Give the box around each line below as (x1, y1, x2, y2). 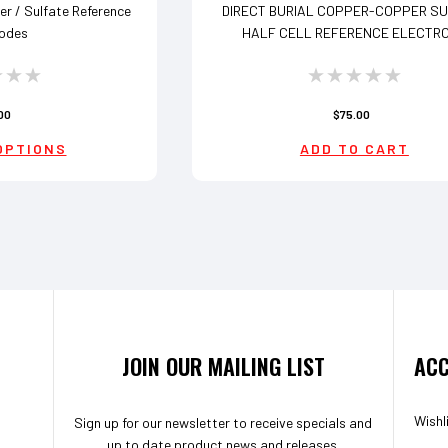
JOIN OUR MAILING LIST (121, 350, 325, 383)
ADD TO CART (299, 140, 409, 158)
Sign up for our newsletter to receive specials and (74, 414, 373, 432)
